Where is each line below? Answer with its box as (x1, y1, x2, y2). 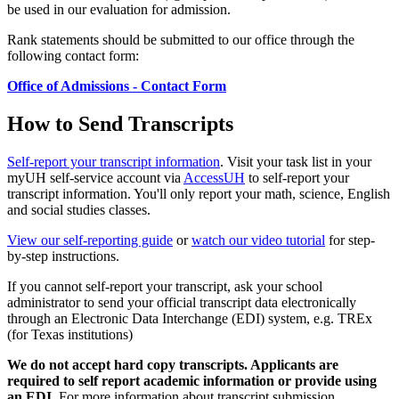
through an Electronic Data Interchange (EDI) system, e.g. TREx (7, 311, 372, 327)
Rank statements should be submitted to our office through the (7, 32, 354, 48)
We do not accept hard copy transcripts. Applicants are (7, 357, 338, 373)
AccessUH (183, 170, 245, 186)
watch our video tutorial (191, 232, 325, 248)
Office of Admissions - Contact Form (7, 78, 226, 94)
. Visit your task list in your (220, 154, 371, 170)
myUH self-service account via (7, 170, 183, 186)
